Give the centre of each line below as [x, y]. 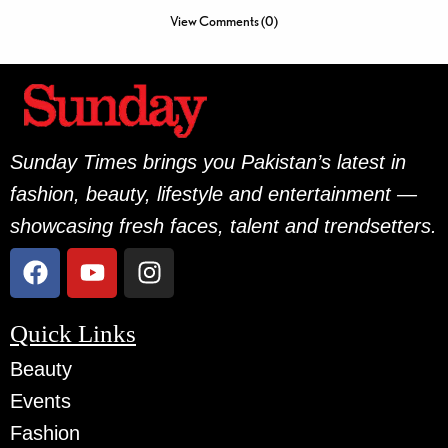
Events [40, 400]
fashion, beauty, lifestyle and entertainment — [214, 193]
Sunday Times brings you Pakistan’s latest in [208, 161]
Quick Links [73, 333]
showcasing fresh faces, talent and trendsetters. [224, 225]
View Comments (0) [224, 20]
